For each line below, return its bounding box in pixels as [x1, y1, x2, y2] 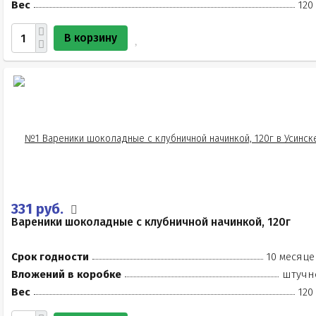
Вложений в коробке [11, 268, 121, 281]
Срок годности [11, 250, 89, 263]
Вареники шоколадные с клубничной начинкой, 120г [11, 215, 291, 229]
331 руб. [11, 200, 67, 217]
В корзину [64, 31, 117, 44]
